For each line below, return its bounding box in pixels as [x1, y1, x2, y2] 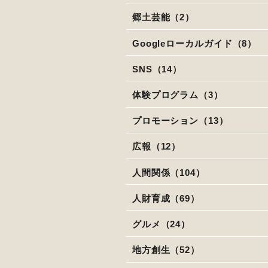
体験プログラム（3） [132, 89, 223, 100]
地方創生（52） [132, 245, 200, 255]
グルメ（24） [132, 218, 191, 229]
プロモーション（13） [132, 115, 229, 126]
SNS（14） [132, 63, 182, 74]
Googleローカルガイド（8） [132, 38, 257, 48]
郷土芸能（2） [132, 12, 195, 23]
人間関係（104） [132, 167, 205, 178]
